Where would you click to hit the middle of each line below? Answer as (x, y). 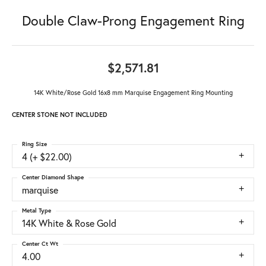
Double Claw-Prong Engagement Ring (133, 21)
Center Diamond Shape (53, 178)
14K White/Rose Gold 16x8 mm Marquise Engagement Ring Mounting (133, 93)
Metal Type (37, 211)
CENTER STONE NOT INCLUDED (60, 115)
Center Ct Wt (40, 244)
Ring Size (34, 144)
